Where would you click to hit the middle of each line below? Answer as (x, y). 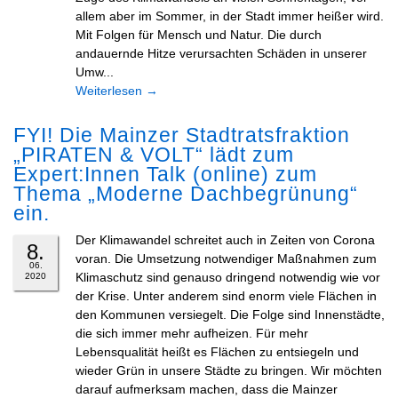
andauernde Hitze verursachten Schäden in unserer (221, 53)
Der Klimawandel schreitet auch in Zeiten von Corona (225, 240)
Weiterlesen (111, 91)
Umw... (95, 72)
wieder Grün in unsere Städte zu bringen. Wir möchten (229, 370)
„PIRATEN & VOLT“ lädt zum (154, 155)
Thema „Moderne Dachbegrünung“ (186, 194)
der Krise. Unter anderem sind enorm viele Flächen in (226, 296)
